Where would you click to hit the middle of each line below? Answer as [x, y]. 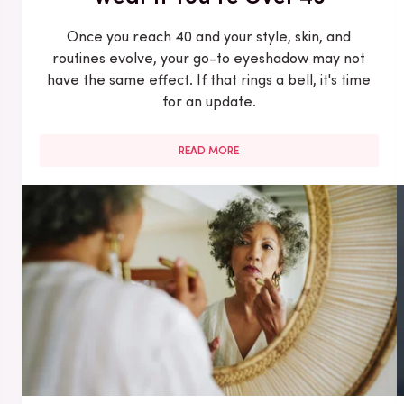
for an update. [209, 101]
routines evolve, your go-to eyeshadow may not [209, 58]
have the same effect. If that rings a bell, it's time [209, 79]
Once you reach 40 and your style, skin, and [209, 36]
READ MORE [209, 150]
